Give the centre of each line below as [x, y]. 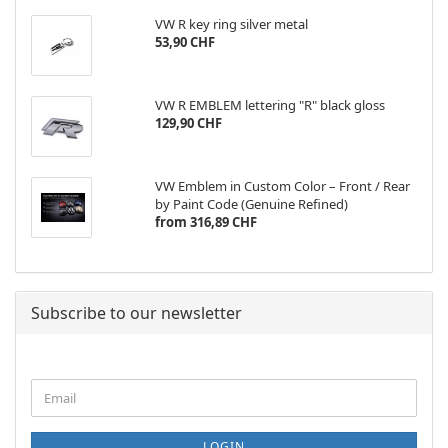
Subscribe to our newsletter [136, 313]
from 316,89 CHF [205, 222]
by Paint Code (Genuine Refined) [251, 204]
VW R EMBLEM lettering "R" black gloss [269, 105]
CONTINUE [65, 387]
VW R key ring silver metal [231, 24]
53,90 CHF [184, 42]
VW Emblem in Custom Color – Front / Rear [282, 186]
